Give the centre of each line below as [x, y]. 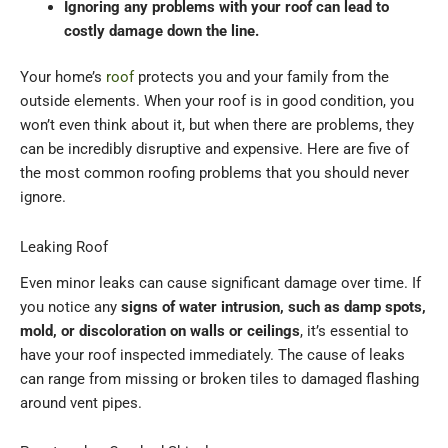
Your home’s [63, 77]
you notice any [70, 306]
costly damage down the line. [161, 31]
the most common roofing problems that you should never [214, 173]
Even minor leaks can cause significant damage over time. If [220, 282]
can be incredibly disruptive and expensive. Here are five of [214, 149]
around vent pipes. [81, 402]
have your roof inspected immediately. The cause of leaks [212, 354]
